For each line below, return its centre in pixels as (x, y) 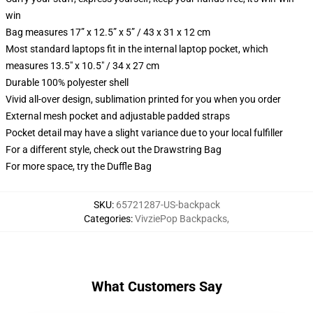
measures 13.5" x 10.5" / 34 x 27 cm (82, 66)
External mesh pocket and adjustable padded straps (118, 116)
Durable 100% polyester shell (67, 82)
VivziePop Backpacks (181, 219)
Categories (107, 219)
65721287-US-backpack (168, 205)
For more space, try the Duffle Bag (79, 166)
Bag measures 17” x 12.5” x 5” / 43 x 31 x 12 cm (108, 32)
